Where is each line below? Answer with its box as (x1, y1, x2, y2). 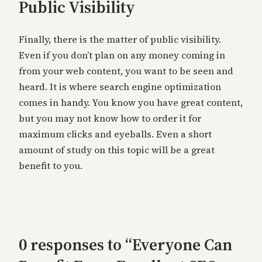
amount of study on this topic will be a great (19, 143, 215, 157)
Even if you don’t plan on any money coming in (19, 49, 225, 62)
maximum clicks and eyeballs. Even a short (19, 127, 212, 141)
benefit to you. (19, 159, 82, 173)
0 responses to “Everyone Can (19, 233, 232, 256)
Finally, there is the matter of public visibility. (19, 33, 221, 46)
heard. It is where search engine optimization (19, 80, 221, 94)
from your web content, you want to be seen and (19, 64, 233, 78)
